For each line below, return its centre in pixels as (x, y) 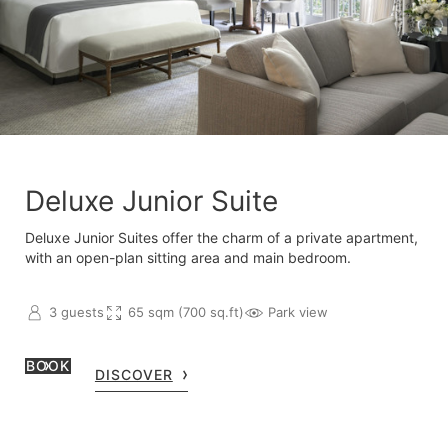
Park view (298, 312)
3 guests (76, 312)
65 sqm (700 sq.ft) (186, 312)
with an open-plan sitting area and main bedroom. (188, 257)
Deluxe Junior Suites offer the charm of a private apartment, (221, 237)
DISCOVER (133, 374)
